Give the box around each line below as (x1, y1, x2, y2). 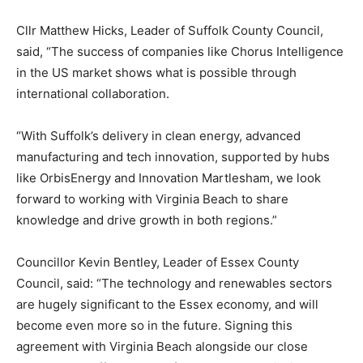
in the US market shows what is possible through (16, 65, 297, 81)
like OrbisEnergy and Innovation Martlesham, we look (16, 170, 321, 186)
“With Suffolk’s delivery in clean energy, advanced (16, 128, 301, 144)
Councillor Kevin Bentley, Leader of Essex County (16, 254, 299, 271)
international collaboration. (16, 86, 169, 102)
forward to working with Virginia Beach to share (16, 191, 288, 207)
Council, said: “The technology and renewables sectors (16, 275, 332, 292)
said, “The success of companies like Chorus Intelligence (16, 44, 344, 60)
